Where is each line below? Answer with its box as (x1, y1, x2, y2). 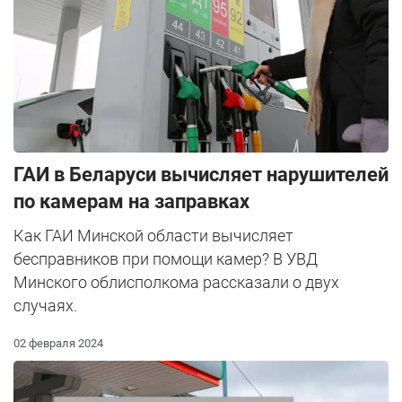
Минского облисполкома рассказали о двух (13, 273, 339, 293)
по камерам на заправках (13, 190, 249, 214)
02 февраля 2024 (13, 336, 103, 351)
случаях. (13, 296, 77, 316)
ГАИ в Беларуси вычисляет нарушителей (13, 163, 389, 187)
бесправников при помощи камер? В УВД (13, 249, 318, 269)
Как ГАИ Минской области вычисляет (13, 226, 293, 246)
